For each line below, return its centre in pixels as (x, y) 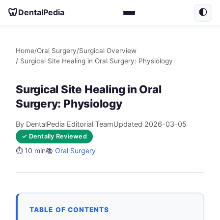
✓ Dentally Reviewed (54, 136)
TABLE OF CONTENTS (69, 210)
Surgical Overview (108, 50)
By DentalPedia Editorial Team (65, 124)
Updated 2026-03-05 (150, 124)
